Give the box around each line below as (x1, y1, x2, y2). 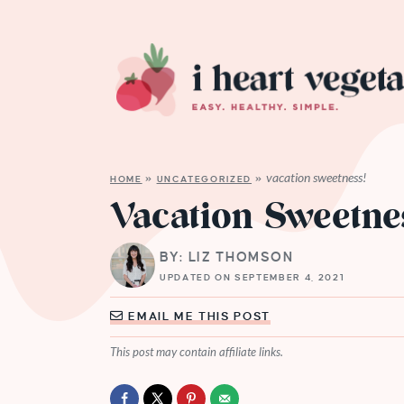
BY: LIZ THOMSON (160, 249, 294, 264)
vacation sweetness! (265, 170, 366, 186)
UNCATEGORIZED (156, 174, 252, 185)
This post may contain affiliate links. (110, 344, 283, 360)
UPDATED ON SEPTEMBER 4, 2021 (160, 271, 345, 282)
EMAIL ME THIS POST (124, 310, 271, 324)
